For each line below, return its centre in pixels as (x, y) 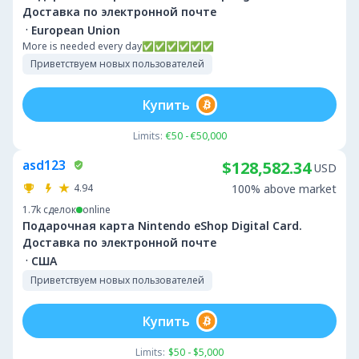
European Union (76, 30)
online (97, 210)
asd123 (44, 165)
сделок (60, 210)
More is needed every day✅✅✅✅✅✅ (118, 46)
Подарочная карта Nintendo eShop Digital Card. (162, 226)
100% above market (284, 189)
